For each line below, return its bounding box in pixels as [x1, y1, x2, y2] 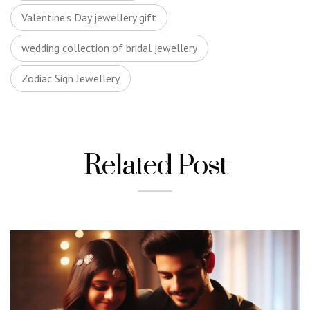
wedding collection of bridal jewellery [21, 41, 197, 55]
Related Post [83, 148, 227, 184]
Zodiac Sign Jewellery [21, 71, 120, 85]
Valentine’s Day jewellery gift [21, 10, 156, 24]
